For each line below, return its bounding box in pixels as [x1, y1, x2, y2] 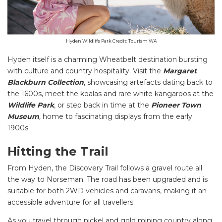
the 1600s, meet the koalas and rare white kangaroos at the [7, 89, 214, 98]
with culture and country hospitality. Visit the [7, 66, 163, 75]
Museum [7, 111, 39, 121]
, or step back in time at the [54, 100, 151, 110]
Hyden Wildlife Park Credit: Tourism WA [65, 38, 157, 44]
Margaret [163, 66, 197, 75]
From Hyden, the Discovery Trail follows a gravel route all [7, 164, 202, 173]
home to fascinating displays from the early [41, 111, 192, 121]
